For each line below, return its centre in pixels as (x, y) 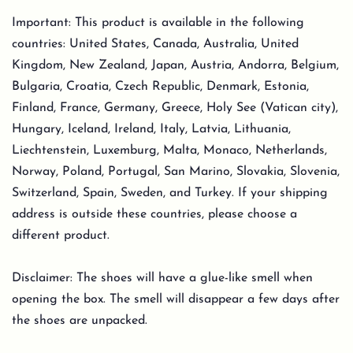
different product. (61, 236)
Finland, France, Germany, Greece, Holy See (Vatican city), (175, 108)
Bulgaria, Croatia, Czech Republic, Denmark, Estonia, (160, 87)
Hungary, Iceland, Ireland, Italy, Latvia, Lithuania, (151, 130)
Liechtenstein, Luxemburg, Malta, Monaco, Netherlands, (169, 151)
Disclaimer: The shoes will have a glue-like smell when (162, 279)
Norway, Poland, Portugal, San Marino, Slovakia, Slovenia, (176, 172)
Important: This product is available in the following (158, 23)
